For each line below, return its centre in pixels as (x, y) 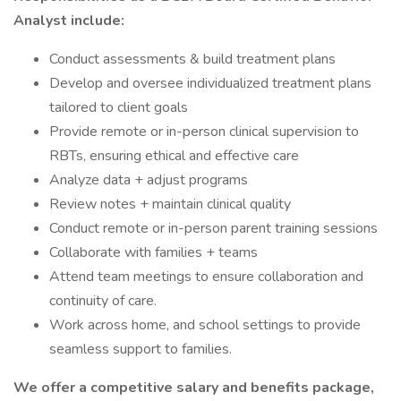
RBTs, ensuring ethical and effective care (174, 156)
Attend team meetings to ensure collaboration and (206, 277)
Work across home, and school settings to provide (205, 325)
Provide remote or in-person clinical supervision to (204, 132)
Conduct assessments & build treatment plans (192, 59)
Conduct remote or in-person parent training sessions (213, 228)
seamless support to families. (141, 349)
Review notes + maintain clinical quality (170, 204)
